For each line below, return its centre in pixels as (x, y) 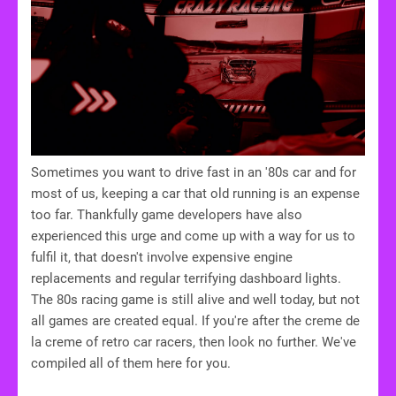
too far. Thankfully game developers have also (167, 214)
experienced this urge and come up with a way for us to (193, 236)
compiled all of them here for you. (131, 363)
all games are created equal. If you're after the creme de (195, 320)
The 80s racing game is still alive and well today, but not (195, 299)
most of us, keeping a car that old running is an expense (195, 193)
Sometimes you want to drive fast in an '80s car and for (194, 172)
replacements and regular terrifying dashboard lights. (186, 278)
